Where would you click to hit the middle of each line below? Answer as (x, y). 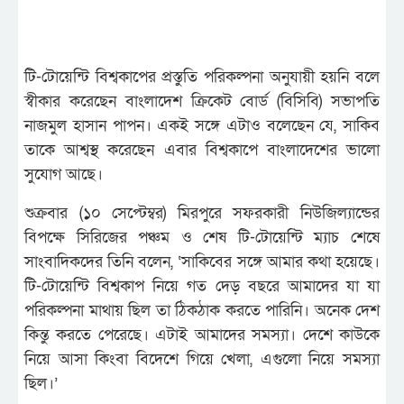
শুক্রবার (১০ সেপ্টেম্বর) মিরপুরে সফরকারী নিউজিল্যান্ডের (202, 213)
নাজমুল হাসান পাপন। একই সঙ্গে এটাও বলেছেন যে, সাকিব (202, 125)
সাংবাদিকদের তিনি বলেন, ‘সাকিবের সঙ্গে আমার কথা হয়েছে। (202, 262)
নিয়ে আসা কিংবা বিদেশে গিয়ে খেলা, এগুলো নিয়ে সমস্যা (202, 359)
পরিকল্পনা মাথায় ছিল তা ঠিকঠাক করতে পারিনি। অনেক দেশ (202, 310)
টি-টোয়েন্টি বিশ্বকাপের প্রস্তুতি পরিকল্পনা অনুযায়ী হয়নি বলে (202, 77)
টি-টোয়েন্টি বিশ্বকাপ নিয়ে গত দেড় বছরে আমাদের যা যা (202, 286)
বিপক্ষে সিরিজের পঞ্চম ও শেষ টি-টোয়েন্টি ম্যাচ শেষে (202, 237)
